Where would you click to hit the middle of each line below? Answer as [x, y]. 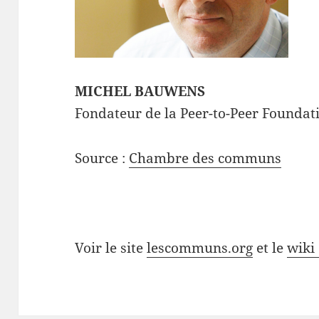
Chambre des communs [205, 158]
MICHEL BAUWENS [140, 91]
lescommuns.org [200, 248]
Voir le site [111, 248]
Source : [102, 158]
